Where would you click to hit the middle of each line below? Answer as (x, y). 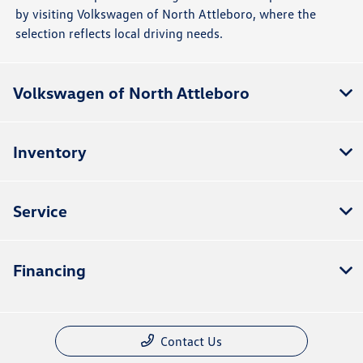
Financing (49, 269)
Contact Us (191, 341)
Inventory (50, 151)
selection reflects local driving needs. (120, 33)
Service (40, 210)
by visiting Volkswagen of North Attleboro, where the (166, 13)
